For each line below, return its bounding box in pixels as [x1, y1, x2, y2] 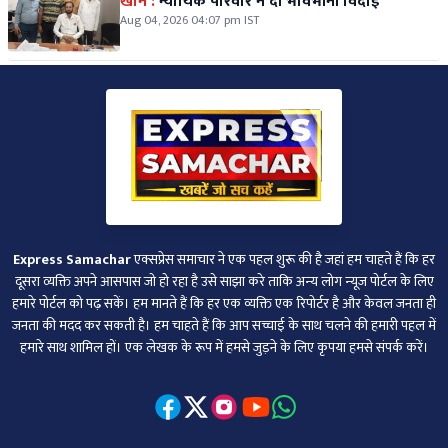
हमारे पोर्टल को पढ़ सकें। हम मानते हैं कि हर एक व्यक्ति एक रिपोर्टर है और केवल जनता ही [12, 292, 436, 315]
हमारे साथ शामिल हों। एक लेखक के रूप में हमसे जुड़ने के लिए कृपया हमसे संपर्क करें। [19, 336, 429, 359]
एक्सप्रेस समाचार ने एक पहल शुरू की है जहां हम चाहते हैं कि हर [131, 248, 435, 271]
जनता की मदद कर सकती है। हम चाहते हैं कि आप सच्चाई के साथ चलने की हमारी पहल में [12, 314, 436, 337]
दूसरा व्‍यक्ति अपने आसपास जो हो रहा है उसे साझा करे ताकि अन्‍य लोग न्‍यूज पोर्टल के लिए [14, 270, 434, 293]
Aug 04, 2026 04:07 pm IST [120, 10, 259, 30]
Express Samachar [13, 248, 131, 271]
